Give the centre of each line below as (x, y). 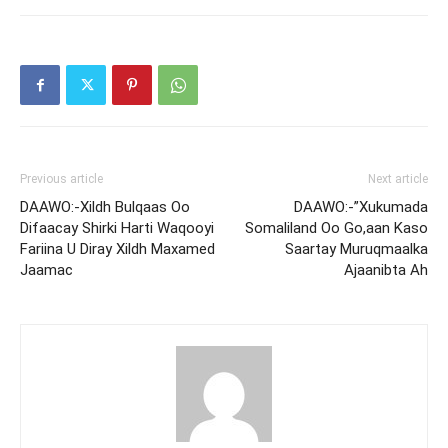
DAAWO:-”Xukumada (361, 207)
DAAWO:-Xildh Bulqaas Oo (105, 207)
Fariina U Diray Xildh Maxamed (117, 249)
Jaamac (46, 270)
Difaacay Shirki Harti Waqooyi (117, 228)
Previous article (61, 179)
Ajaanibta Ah (386, 270)
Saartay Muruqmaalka (356, 249)
